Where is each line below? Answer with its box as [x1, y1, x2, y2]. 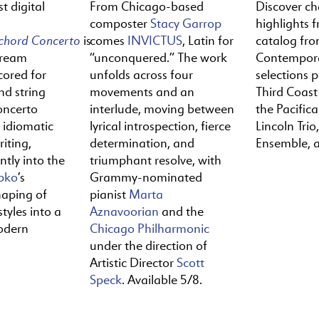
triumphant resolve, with [89, 152, 221, 168]
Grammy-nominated [89, 169, 202, 185]
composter [89, 15, 150, 31]
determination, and [89, 135, 194, 151]
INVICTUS [127, 32, 182, 48]
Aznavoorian [89, 203, 159, 219]
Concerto [31, 31, 80, 48]
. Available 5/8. [121, 271, 202, 288]
